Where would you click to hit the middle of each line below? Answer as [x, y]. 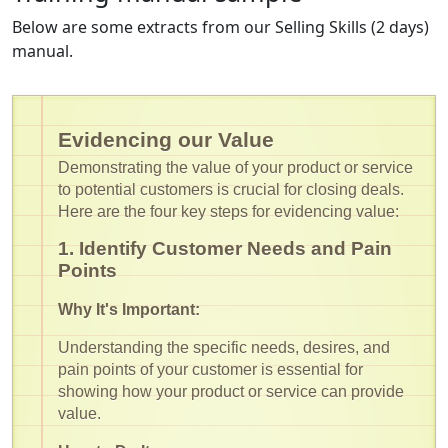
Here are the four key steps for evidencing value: [228, 211]
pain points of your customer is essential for [210, 369]
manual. [42, 50]
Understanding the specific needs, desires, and [224, 347]
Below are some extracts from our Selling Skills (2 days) [220, 26]
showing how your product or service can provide [231, 391]
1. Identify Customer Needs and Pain [225, 248]
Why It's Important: [129, 309]
